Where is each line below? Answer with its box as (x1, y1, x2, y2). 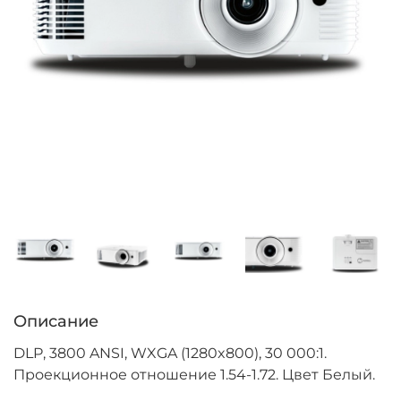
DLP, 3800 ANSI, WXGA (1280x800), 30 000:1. (13, 345, 327, 363)
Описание (13, 311, 98, 332)
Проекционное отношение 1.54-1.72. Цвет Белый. (13, 366, 375, 384)
